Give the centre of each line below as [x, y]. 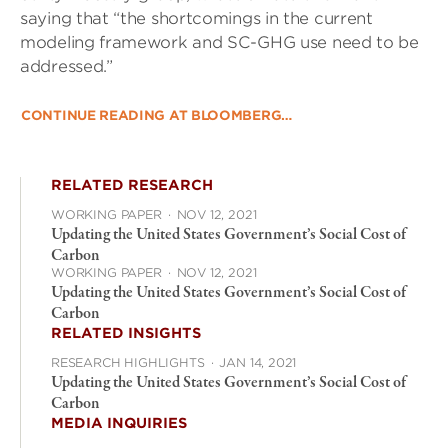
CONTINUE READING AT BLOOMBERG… [156, 115]
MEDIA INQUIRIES [119, 423]
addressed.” [66, 66]
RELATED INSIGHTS [126, 333]
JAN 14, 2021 [258, 362]
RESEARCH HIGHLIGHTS [128, 362]
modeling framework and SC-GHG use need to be [219, 42]
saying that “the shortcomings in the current [196, 18]
